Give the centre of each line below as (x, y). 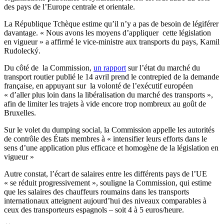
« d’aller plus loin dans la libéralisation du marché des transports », (108, 95)
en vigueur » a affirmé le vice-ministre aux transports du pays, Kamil (112, 42)
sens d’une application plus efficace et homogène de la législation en (111, 148)
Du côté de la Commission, (49, 68)
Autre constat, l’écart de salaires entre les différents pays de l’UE (105, 174)
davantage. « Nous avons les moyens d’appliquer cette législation (107, 33)
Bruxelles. (20, 113)
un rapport (110, 68)
